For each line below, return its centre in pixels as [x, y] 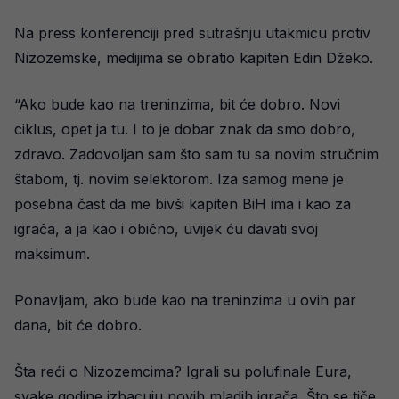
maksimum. [52, 254]
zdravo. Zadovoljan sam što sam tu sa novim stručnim [196, 154]
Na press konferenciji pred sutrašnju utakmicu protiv [192, 33]
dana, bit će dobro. [78, 325]
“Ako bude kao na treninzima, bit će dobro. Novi [177, 104]
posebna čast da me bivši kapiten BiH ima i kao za [183, 204]
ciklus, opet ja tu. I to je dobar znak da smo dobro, [185, 129]
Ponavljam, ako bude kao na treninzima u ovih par [185, 300]
